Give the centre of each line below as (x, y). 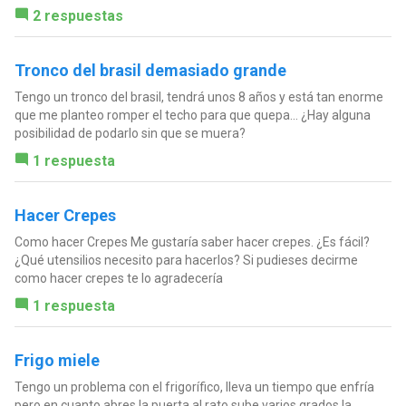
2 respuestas (77, 16)
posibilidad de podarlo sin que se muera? (130, 134)
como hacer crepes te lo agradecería (118, 279)
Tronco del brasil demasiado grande (150, 71)
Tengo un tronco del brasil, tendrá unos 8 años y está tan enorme (198, 97)
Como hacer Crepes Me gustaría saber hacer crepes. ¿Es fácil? (192, 242)
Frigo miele (57, 361)
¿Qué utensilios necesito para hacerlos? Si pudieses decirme (186, 261)
